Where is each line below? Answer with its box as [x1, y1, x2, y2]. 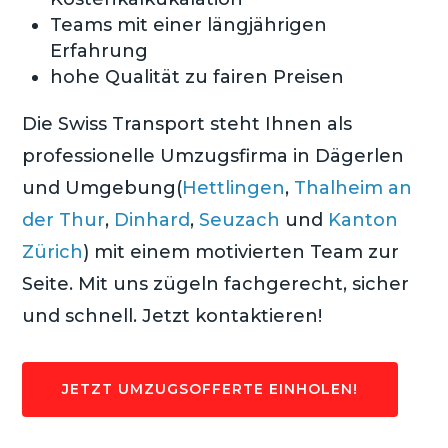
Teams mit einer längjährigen [50, 13, 328, 36]
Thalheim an [294, 176, 413, 199]
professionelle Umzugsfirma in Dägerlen [22, 144, 405, 167]
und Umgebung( [22, 176, 183, 199]
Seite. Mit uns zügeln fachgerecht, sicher [22, 272, 410, 295]
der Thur [22, 208, 106, 231]
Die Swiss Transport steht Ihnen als [22, 112, 353, 135]
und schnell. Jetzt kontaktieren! [22, 304, 323, 327]
